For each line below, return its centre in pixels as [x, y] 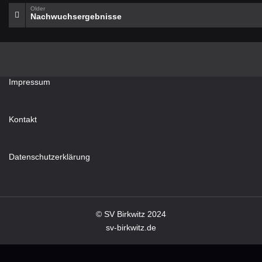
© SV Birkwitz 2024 [131, 214]
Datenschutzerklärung [49, 157]
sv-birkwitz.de [131, 227]
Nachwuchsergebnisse [76, 16]
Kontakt [23, 119]
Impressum [30, 82]
